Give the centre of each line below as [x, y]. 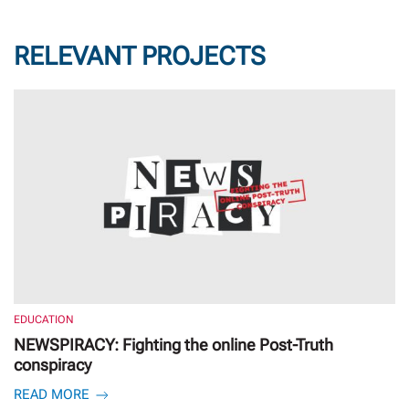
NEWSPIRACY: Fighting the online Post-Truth [173, 345]
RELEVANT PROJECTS [140, 56]
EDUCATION [44, 320]
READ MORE [53, 395]
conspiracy [52, 365]
